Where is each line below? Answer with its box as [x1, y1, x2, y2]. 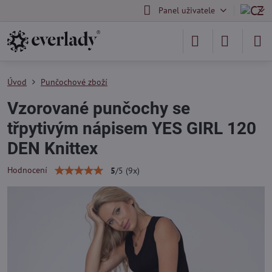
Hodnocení [7, 165, 47, 175]
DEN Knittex [7, 138, 98, 158]
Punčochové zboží [41, 76, 107, 87]
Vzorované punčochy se [7, 98, 190, 118]
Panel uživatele [158, 5, 215, 16]
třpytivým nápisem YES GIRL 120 [7, 118, 256, 138]
